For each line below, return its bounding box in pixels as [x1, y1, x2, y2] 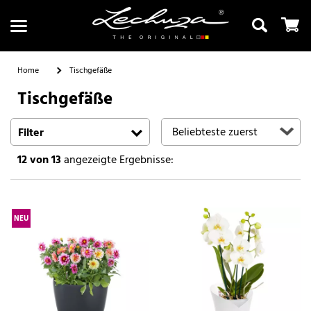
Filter [18, 124, 44, 142]
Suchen [137, 118, 174, 137]
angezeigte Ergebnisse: [61, 151, 174, 169]
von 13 [30, 151, 61, 169]
